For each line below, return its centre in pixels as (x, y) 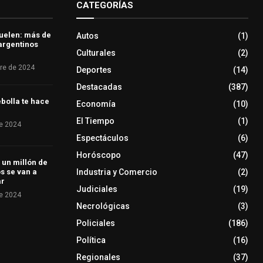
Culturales (96, 53)
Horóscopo (98, 155)
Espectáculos (102, 138)
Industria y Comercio (117, 172)
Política (91, 240)
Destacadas (99, 87)
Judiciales (97, 189)
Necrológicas (103, 206)
